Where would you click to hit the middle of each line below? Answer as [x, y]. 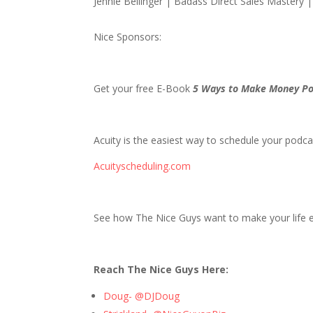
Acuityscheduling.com [143, 166]
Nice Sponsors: [128, 37]
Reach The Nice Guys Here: [161, 269]
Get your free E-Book [144, 88]
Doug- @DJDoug [142, 296]
